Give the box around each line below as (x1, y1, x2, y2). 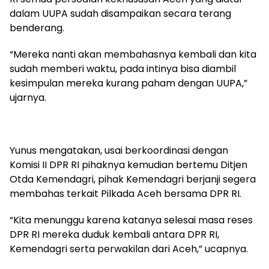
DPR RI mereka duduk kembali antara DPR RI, (10, 227, 219, 241)
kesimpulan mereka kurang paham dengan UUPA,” (10, 76, 247, 90)
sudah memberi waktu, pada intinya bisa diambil (10, 61, 236, 76)
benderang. (10, 20, 64, 35)
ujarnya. (10, 90, 46, 104)
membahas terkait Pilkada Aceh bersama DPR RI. (10, 186, 241, 201)
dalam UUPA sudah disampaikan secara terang (10, 6, 231, 20)
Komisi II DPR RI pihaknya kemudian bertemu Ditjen (10, 157, 247, 172)
